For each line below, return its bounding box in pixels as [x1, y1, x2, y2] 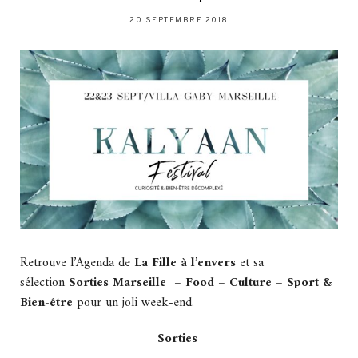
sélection [20, 272, 65, 295]
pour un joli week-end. [73, 292, 198, 315]
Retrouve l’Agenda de [20, 252, 134, 275]
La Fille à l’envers [134, 252, 236, 275]
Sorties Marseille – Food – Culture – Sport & [65, 272, 332, 295]
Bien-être [20, 292, 73, 315]
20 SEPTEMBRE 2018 [129, 15, 229, 26]
